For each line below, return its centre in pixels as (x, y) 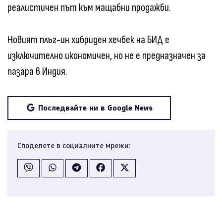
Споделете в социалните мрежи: (74, 145)
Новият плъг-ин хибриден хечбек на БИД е (88, 40)
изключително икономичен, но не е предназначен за (107, 55)
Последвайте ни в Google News (95, 108)
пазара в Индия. (37, 71)
